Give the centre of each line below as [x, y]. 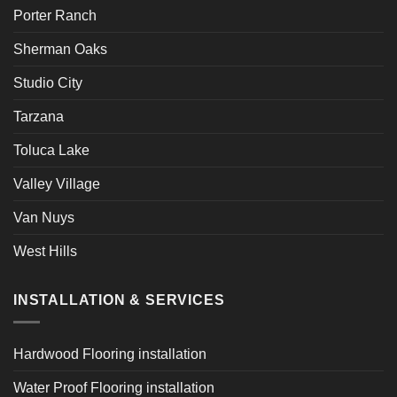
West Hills [45, 252]
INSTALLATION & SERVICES [119, 300]
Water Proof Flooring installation [114, 387]
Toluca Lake [51, 151]
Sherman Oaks [60, 50]
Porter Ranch [55, 16]
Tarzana [39, 117]
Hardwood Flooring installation [110, 354]
